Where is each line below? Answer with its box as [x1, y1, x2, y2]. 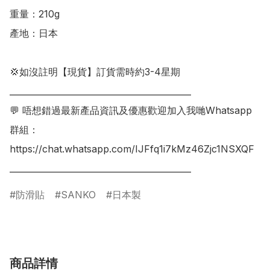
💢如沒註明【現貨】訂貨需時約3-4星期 [10, 66, 180, 78]
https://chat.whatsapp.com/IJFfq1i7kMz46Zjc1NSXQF [10, 143, 254, 155]
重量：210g [10, 8, 60, 20]
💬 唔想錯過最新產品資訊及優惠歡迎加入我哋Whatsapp [10, 104, 252, 117]
